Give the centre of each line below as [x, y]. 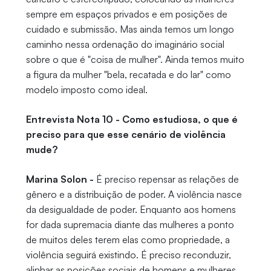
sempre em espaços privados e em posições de [126, 14]
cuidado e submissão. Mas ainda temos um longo [130, 29]
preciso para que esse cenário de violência [126, 135]
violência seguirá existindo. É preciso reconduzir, [128, 255]
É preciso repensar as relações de [166, 179]
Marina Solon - [60, 179]
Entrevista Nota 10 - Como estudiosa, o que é [132, 119]
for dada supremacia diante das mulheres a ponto [130, 225]
